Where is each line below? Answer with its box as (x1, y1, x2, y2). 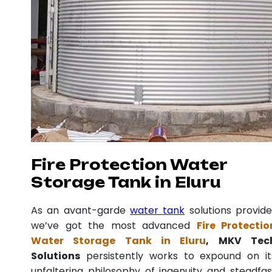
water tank (130, 203, 185, 217)
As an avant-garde (31, 203, 130, 217)
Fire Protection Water (31, 155, 227, 174)
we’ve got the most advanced (31, 218, 197, 233)
